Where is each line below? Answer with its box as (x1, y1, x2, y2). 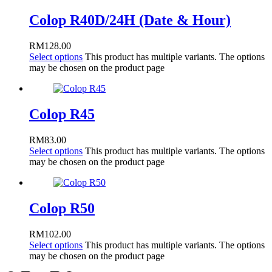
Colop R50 (29, 200, 95, 216)
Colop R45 (29, 106, 95, 122)
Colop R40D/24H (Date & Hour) (29, 12, 231, 29)
